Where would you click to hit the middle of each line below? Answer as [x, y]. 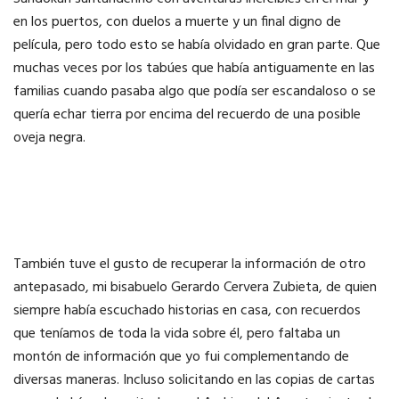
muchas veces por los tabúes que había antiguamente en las [194, 69]
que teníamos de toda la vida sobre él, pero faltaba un [177, 334]
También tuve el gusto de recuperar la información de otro [190, 265]
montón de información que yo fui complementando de [181, 358]
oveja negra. [49, 138]
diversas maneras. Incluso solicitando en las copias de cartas [194, 381]
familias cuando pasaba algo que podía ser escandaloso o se [195, 92]
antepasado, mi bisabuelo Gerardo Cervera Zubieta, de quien [195, 288]
